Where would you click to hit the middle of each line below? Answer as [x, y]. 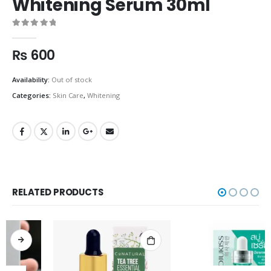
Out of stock [72, 80]
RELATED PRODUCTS [58, 192]
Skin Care [68, 96]
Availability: [32, 80]
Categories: [32, 96]
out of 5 [33, 33]
